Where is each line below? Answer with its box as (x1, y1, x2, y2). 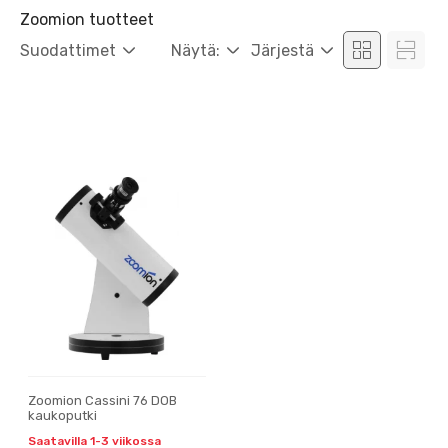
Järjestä (251, 40, 314, 60)
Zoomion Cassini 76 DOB (28, 393, 177, 408)
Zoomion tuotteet (20, 10, 154, 29)
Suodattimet (20, 40, 116, 60)
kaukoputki (28, 408, 97, 423)
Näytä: (171, 40, 220, 60)
